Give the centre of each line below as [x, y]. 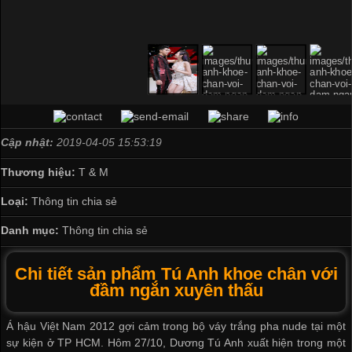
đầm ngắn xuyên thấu [176, 291]
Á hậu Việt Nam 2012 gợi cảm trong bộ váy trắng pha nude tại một [176, 326]
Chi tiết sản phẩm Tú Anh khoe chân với [176, 274]
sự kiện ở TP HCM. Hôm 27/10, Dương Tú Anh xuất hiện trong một [176, 342]
